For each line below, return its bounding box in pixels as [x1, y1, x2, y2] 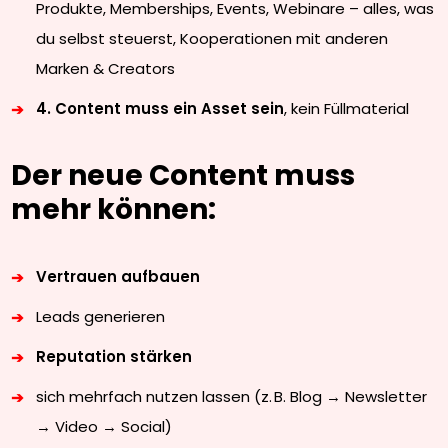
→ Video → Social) [36, 416, 173, 437]
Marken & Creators [36, 58, 176, 79]
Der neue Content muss [11, 156, 356, 195]
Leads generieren [36, 306, 166, 327]
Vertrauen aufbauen [36, 266, 201, 287]
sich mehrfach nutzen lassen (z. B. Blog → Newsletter [36, 386, 428, 407]
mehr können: [11, 190, 217, 229]
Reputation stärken [36, 346, 193, 367]
